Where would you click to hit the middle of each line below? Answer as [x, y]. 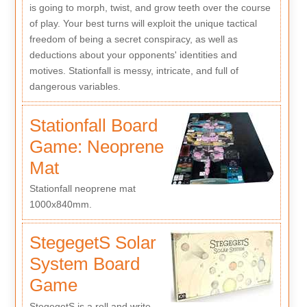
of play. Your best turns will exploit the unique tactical [143, 24]
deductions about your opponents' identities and [133, 55]
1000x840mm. [60, 205]
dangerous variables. [75, 87]
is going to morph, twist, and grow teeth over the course [150, 8]
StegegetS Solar [93, 243]
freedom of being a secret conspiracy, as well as [133, 39]
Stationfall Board [93, 125]
